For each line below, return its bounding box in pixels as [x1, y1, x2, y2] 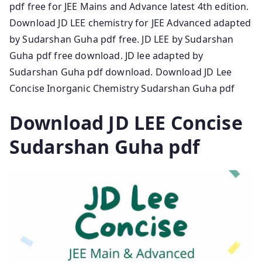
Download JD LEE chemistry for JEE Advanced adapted [9, 16, 251, 29]
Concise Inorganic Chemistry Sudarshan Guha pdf [9, 81, 235, 95]
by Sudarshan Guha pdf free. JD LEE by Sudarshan [9, 32, 234, 46]
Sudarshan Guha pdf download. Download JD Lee [9, 65, 232, 78]
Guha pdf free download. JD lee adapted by [9, 49, 204, 62]
